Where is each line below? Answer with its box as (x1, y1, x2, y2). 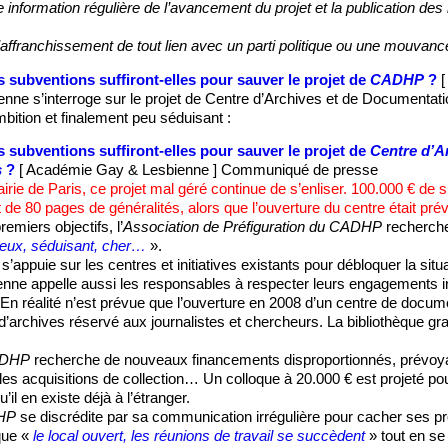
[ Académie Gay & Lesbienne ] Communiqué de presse (14, 162, 378, 179)
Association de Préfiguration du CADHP (122, 219, 382, 236)
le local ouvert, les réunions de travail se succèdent (32, 428, 365, 445)
